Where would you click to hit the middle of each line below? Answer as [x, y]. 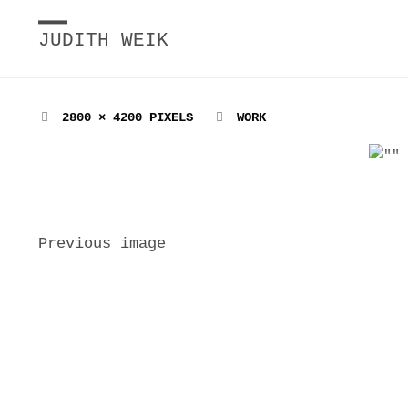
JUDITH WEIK [103, 41]
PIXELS [171, 118]
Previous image [102, 243]
